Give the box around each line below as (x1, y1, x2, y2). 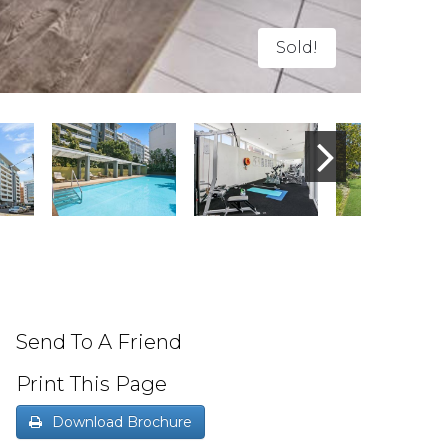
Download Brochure (52, 412, 192, 431)
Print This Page (16, 371, 167, 396)
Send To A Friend (16, 329, 182, 354)
